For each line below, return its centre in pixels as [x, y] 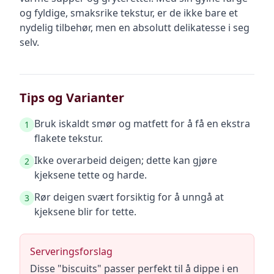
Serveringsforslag [71, 251]
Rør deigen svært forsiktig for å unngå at [129, 197]
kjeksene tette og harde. [91, 175]
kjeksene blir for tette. [85, 212]
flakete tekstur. [68, 138]
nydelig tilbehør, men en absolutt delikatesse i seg [135, 28]
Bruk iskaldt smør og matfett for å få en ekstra [142, 124]
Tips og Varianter [72, 98]
